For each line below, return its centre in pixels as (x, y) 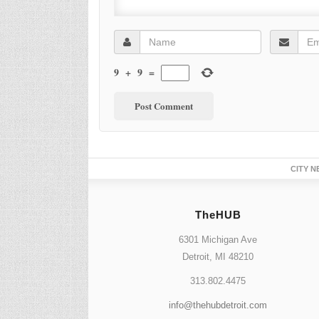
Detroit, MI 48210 (218, 256)
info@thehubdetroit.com (218, 305)
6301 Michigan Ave (218, 239)
